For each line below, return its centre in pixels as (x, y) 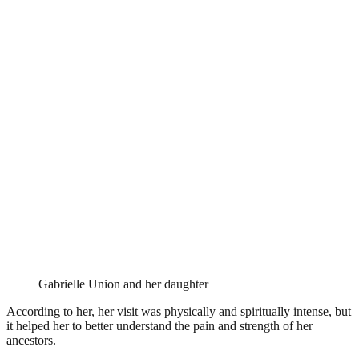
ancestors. (31, 340)
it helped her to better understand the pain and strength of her (159, 325)
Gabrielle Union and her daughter (123, 284)
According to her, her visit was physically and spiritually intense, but (179, 311)
